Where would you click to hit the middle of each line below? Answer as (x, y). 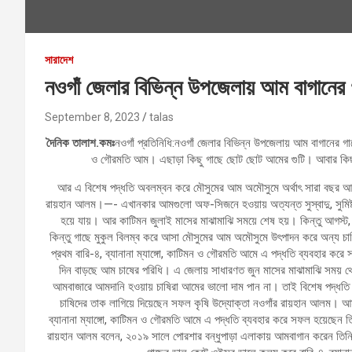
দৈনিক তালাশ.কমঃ (81, 143)
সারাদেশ (59, 59)
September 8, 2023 (92, 117)
